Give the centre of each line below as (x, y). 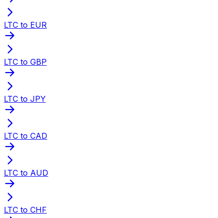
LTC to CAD (26, 136)
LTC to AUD (26, 173)
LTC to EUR (25, 25)
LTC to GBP (25, 62)
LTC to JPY (25, 99)
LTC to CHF (25, 209)
